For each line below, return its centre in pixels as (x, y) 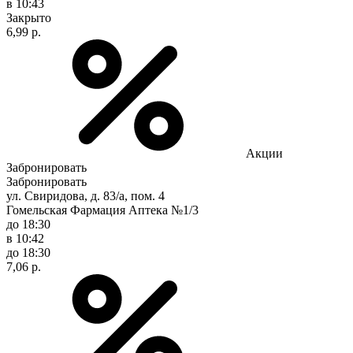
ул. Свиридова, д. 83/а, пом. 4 (85, 195)
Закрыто (29, 17)
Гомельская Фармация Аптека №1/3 (102, 210)
